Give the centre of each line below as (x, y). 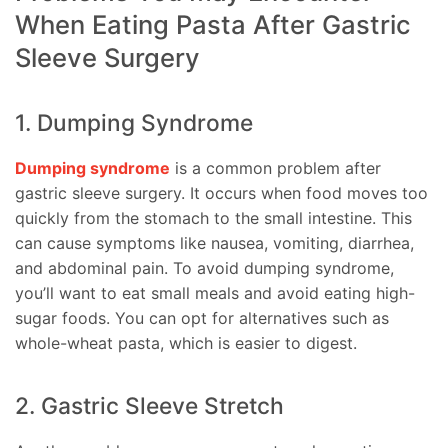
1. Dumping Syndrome (134, 123)
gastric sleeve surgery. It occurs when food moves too (221, 193)
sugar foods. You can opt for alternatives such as (202, 318)
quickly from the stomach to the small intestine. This (213, 218)
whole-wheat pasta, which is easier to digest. (186, 343)
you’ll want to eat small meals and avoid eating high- (215, 293)
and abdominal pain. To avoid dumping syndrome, (204, 268)
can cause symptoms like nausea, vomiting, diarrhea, (214, 243)
